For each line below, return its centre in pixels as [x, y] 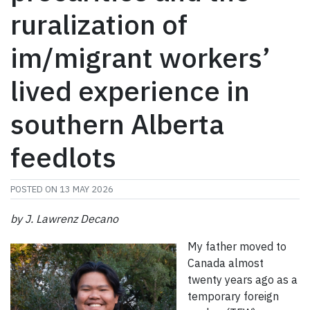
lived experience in [130, 91]
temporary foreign [233, 297]
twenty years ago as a [243, 280]
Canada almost [226, 263]
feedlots [63, 157]
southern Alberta [117, 124]
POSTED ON [35, 190]
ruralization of [99, 25]
